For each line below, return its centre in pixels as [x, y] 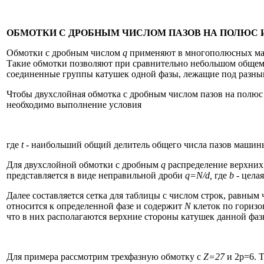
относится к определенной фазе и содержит [95, 206]
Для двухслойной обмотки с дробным [84, 165]
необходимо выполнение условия [74, 105]
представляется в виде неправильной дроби [96, 175]
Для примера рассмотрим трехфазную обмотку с [105, 257]
